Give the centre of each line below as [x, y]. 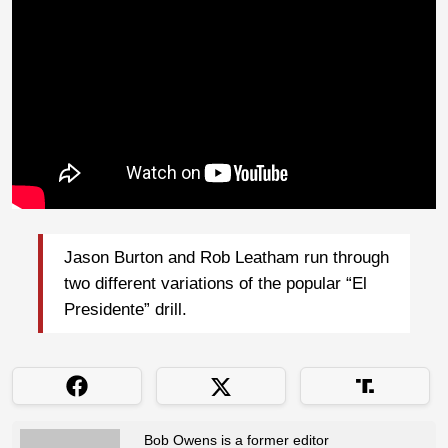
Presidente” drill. [125, 309]
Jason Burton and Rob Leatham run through [226, 257]
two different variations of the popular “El [215, 283]
